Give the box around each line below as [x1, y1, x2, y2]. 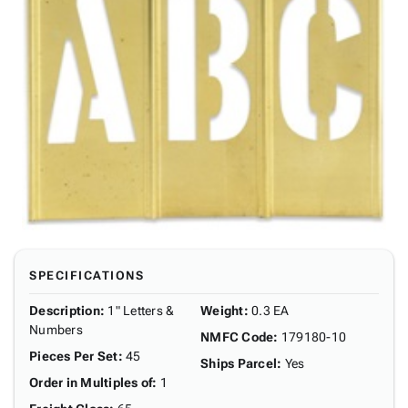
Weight [200, 303, 244, 318]
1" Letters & [107, 303, 175, 318]
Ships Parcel [200, 356, 277, 371]
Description [29, 303, 100, 318]
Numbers [29, 322, 83, 337]
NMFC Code [200, 330, 274, 344]
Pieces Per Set [29, 349, 118, 363]
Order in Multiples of [29, 375, 153, 390]
